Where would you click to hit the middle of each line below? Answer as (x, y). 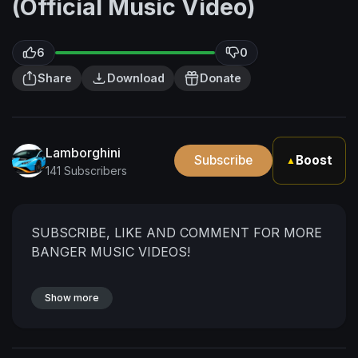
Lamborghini (83, 152)
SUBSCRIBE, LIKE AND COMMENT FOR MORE (177, 233)
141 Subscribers (86, 170)
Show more (72, 298)
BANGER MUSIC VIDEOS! (111, 252)
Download (136, 78)
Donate (221, 78)
